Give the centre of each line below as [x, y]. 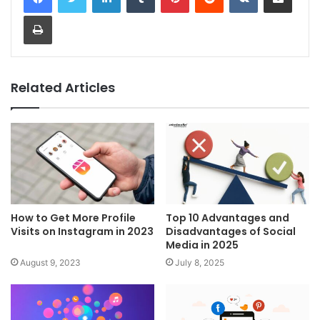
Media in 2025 [202, 245]
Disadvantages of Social [231, 231]
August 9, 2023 [50, 262]
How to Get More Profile [73, 217]
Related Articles [63, 88]
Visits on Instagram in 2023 [82, 231]
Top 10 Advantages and [227, 217]
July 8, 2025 [200, 262]
